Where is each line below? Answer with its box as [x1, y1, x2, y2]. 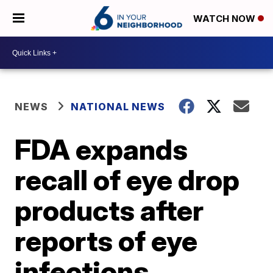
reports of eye [15, 224, 198, 258]
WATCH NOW [193, 13, 258, 25]
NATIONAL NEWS [71, 101, 166, 113]
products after [15, 193, 204, 227]
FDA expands [15, 132, 188, 166]
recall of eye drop [15, 163, 240, 197]
